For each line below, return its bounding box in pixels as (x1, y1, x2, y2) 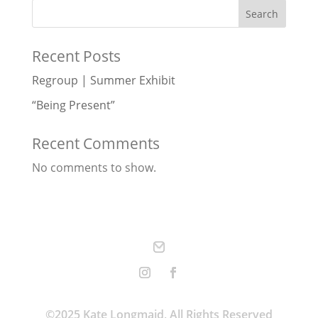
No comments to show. (31, 160, 156, 176)
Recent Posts (31, 46, 121, 67)
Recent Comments (31, 133, 160, 154)
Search (246, 7, 279, 21)
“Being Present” (31, 97, 115, 114)
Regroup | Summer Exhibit (31, 72, 175, 89)
